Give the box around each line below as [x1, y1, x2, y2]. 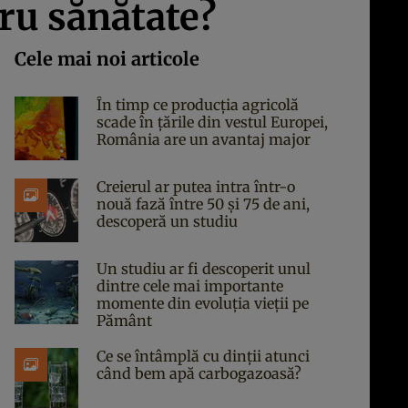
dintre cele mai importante [97, 277, 283, 295]
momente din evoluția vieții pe [97, 294, 309, 312]
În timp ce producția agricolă [97, 96, 299, 114]
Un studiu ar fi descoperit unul [97, 260, 311, 278]
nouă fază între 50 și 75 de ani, [97, 195, 310, 213]
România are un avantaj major [97, 130, 311, 148]
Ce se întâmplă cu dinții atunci [97, 347, 310, 365]
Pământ [97, 311, 152, 330]
